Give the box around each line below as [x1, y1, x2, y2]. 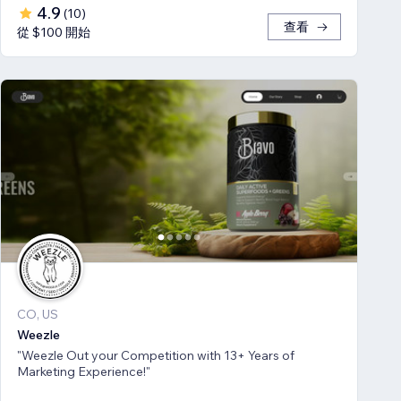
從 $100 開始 [17, 23, 90, 40]
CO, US [17, 305, 58, 322]
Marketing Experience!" [17, 363, 150, 380]
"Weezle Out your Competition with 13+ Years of [17, 346, 294, 363]
